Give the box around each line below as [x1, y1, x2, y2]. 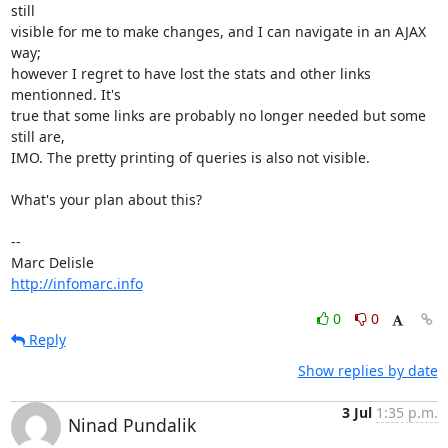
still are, [10, 126, 65, 146]
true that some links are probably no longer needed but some [10, 105, 426, 125]
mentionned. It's [10, 84, 121, 104]
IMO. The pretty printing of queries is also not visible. [10, 147, 370, 167]
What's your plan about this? [10, 189, 202, 209]
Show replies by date [297, 360, 438, 380]
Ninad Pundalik [67, 412, 196, 437]
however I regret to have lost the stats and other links [10, 63, 371, 83]
